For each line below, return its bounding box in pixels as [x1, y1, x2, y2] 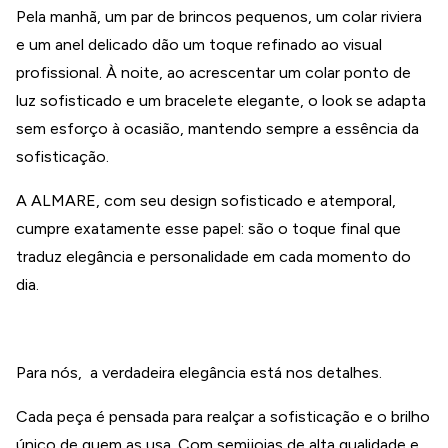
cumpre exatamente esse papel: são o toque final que [16, 219, 401, 238]
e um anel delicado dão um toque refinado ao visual [16, 35, 382, 54]
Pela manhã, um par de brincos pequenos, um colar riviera [16, 7, 422, 26]
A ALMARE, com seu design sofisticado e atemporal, [16, 191, 396, 210]
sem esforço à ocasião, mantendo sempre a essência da [16, 119, 419, 138]
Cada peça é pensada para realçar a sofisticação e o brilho [16, 407, 430, 426]
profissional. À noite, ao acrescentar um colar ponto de [16, 63, 411, 82]
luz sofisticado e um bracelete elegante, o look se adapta [16, 91, 426, 110]
